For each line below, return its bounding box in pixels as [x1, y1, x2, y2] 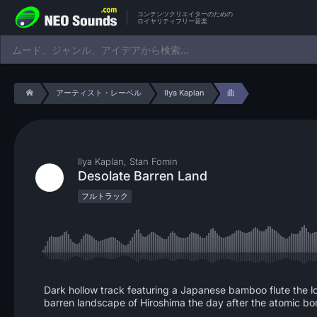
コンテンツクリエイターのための [137, 9, 233, 18]
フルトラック [81, 191, 128, 201]
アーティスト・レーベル [55, 88, 142, 98]
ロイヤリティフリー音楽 [137, 16, 207, 25]
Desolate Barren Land [78, 168, 207, 183]
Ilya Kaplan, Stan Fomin [78, 156, 178, 167]
